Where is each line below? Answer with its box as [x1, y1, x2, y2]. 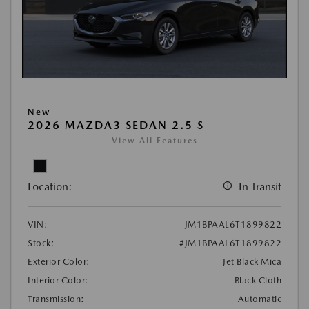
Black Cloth [234, 275, 281, 286]
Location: [28, 179, 72, 193]
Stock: [28, 237, 54, 248]
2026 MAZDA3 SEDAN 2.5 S [28, 118, 204, 132]
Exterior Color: [28, 256, 90, 267]
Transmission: [28, 293, 85, 304]
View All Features [111, 135, 198, 146]
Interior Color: [28, 275, 89, 286]
